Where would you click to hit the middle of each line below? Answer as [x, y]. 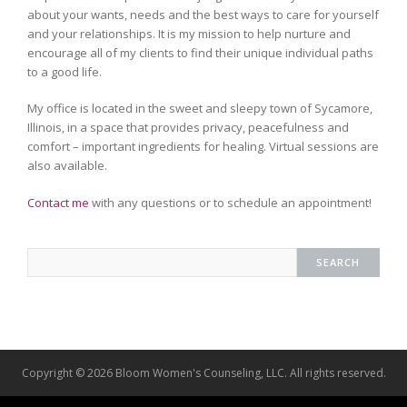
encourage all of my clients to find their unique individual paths [200, 52]
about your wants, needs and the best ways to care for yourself [203, 14]
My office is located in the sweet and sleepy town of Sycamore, [200, 109]
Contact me [58, 202]
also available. [67, 166]
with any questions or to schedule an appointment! [230, 202]
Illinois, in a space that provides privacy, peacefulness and [188, 128]
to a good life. [65, 71]
